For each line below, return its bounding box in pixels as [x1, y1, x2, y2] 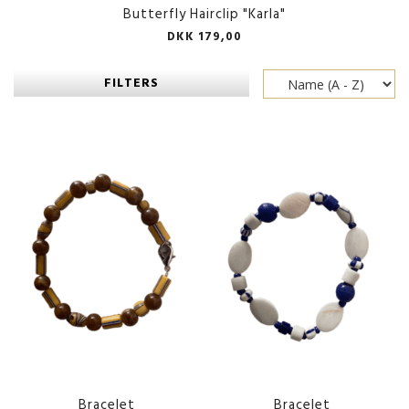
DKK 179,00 [167, 27, 242, 46]
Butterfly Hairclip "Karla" [123, 3, 286, 26]
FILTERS [104, 72, 159, 93]
